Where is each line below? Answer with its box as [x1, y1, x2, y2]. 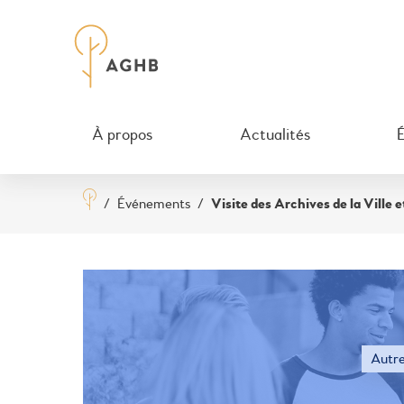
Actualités [239, 124, 310, 145]
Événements [117, 195, 190, 213]
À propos [92, 124, 152, 145]
